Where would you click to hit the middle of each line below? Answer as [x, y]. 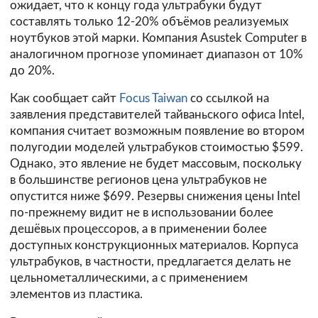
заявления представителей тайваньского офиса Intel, [157, 115]
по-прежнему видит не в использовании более [142, 213]
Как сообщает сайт [65, 99]
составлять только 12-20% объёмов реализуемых [149, 21]
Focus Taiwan [153, 99]
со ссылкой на [228, 99]
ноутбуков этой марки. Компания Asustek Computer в [158, 38]
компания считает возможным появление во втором [157, 131]
